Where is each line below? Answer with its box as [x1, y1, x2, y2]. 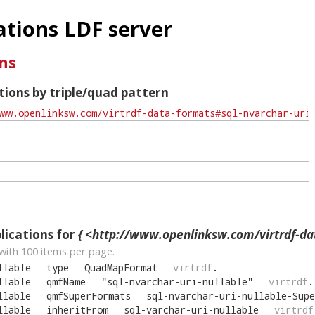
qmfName [46, 275, 86, 289]
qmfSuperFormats [46, 289, 131, 303]
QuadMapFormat [84, 261, 157, 275]
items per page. [38, 244, 115, 259]
